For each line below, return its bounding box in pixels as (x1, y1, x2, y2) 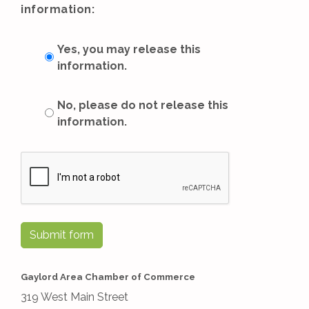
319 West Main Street (21, 290, 128, 303)
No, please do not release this (57, 99, 228, 112)
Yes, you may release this (57, 43, 201, 56)
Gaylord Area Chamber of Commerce (21, 272, 195, 282)
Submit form (30, 228, 94, 241)
